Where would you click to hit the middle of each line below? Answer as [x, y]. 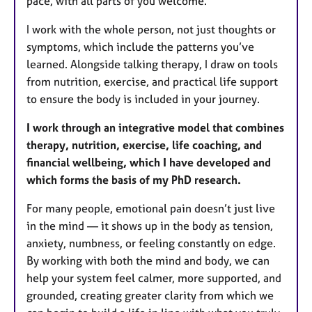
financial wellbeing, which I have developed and [149, 163]
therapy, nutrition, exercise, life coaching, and [144, 145]
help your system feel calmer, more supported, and [154, 278]
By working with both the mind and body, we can [148, 261]
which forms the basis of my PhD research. [134, 180]
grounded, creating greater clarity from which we [150, 296]
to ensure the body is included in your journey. [143, 99]
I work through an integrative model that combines [155, 128]
